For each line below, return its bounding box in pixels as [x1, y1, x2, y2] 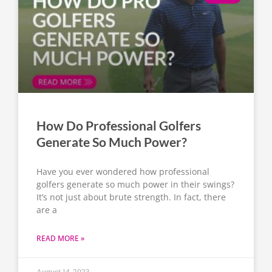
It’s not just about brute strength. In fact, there [36, 191, 226, 203]
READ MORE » [36, 233, 84, 244]
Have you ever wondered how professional [36, 166, 209, 178]
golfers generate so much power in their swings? [36, 178, 234, 191]
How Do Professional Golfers [36, 118, 201, 134]
